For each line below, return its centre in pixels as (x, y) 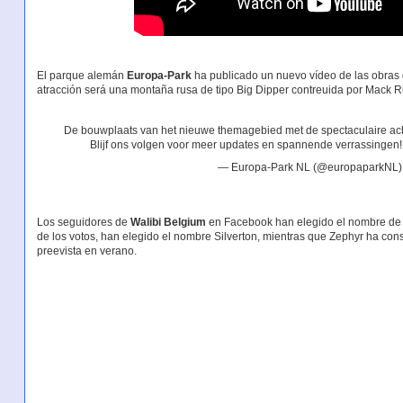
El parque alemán (81, 76)
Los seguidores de (83, 222)
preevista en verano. (86, 251)
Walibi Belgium (168, 222)
